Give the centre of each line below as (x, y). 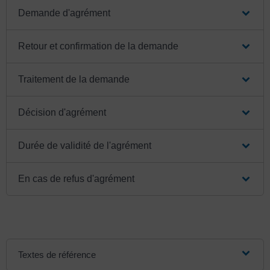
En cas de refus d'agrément (77, 178)
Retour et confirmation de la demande (99, 46)
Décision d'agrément (62, 112)
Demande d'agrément (64, 13)
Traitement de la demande (74, 79)
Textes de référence (57, 254)
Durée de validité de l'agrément (85, 145)
